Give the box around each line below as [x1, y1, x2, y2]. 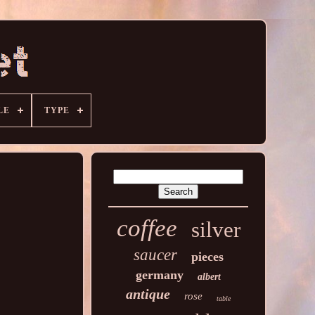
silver [191, 217, 240, 242]
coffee [116, 214, 177, 242]
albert [198, 271, 221, 282]
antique [126, 286, 171, 302]
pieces [191, 250, 224, 264]
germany [136, 268, 184, 282]
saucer [133, 246, 177, 264]
